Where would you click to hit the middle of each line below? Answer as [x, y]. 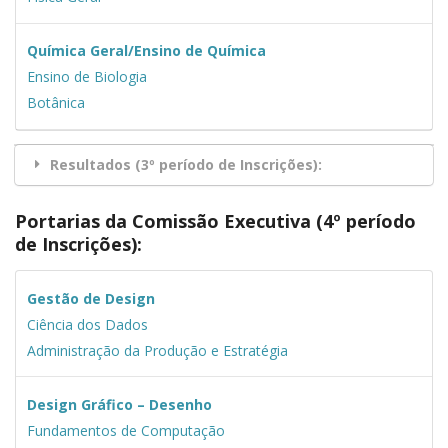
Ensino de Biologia [86, 77]
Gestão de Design [90, 298]
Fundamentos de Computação [125, 430]
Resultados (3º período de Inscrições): [186, 165]
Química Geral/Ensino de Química [146, 51]
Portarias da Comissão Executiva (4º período [215, 221]
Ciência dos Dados [87, 324]
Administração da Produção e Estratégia [157, 350]
